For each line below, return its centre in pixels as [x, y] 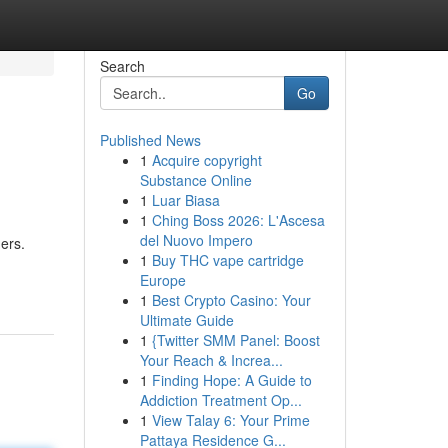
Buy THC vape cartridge [227, 260]
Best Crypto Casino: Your [231, 300]
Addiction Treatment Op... [220, 400]
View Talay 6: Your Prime [230, 420]
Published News [150, 140]
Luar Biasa [185, 200]
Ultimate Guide [186, 320]
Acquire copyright [206, 160]
